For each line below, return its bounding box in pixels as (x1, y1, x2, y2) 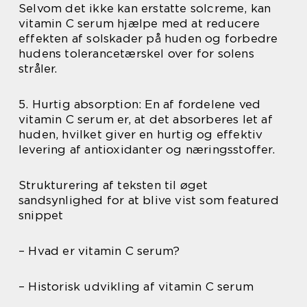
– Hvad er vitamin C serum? (19, 244, 180, 258)
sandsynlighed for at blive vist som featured (19, 193, 279, 207)
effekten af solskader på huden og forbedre (19, 32, 278, 45)
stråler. (19, 62, 58, 75)
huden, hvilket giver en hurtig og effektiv (19, 127, 263, 141)
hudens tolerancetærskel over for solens (19, 47, 254, 60)
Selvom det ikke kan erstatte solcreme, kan (19, 1, 271, 15)
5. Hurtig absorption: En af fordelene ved (19, 97, 261, 111)
